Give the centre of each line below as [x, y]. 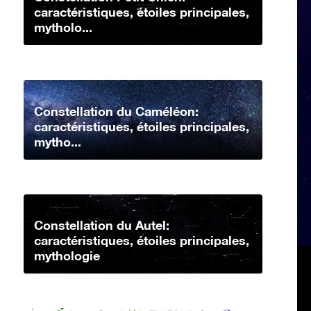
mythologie [67, 256]
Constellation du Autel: [102, 225]
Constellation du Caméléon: [116, 111]
